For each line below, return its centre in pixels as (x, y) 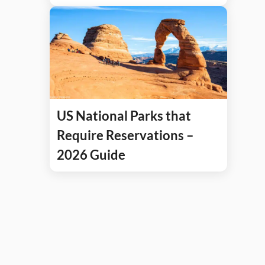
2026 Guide (91, 155)
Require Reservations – (125, 135)
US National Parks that (124, 116)
